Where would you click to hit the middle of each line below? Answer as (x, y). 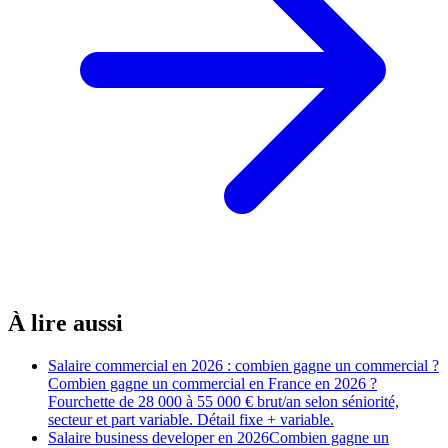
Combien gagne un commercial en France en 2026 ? (212, 383)
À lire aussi (65, 323)
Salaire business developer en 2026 (158, 437)
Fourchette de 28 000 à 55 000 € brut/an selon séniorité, (223, 401)
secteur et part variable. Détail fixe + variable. (191, 419)
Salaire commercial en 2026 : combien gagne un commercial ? (243, 365)
